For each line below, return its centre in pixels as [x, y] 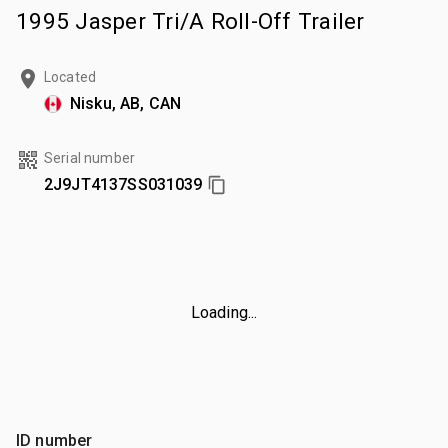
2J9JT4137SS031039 [123, 184]
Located [70, 76]
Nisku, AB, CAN [126, 103]
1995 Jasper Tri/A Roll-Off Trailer [190, 20]
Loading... [224, 312]
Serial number [89, 157]
